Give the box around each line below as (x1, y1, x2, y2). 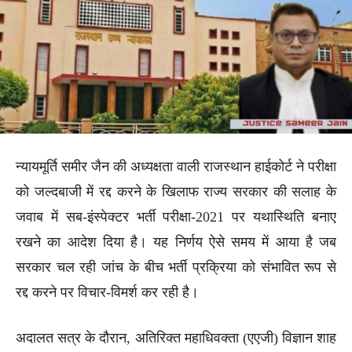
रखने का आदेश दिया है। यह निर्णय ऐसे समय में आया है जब (16, 233, 336, 250)
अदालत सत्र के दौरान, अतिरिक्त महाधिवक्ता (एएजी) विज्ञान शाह (16, 329, 336, 346)
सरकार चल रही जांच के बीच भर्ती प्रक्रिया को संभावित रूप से (16, 258, 336, 275)
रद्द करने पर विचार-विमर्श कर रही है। (16, 284, 199, 300)
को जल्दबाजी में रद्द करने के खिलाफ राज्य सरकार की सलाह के (16, 183, 336, 200)
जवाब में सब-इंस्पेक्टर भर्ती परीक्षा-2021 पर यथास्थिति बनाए (16, 208, 336, 225)
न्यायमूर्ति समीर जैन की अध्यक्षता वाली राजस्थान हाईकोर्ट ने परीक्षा (16, 158, 336, 174)
